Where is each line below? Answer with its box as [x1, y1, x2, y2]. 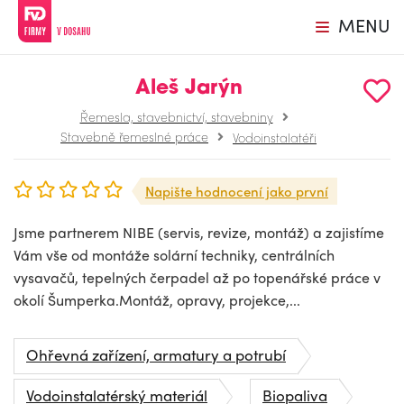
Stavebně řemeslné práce [60, 127, 208, 145]
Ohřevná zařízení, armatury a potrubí [26, 344, 286, 365]
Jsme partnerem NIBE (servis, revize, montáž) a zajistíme [14, 222, 384, 243]
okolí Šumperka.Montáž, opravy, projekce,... [14, 289, 300, 310]
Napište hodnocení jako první [145, 181, 328, 201]
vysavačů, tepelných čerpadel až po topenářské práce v [14, 267, 381, 288]
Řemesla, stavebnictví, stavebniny [79, 107, 273, 125]
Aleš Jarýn [134, 78, 243, 99]
